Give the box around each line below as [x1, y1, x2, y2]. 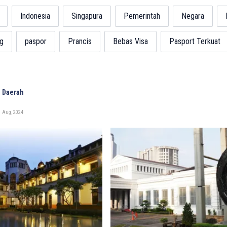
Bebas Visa [112, 36, 148, 47]
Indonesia [20, 11, 50, 21]
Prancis [67, 36, 92, 47]
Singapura [71, 11, 102, 21]
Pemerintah [123, 11, 160, 21]
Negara [181, 11, 204, 21]
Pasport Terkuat [169, 36, 220, 47]
